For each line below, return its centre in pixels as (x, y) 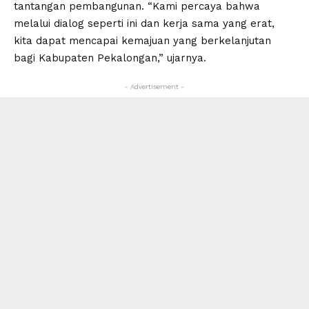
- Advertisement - (154, 86)
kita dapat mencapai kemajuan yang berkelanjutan (142, 40)
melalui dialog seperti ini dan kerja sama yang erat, (144, 23)
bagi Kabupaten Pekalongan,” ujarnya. (110, 58)
